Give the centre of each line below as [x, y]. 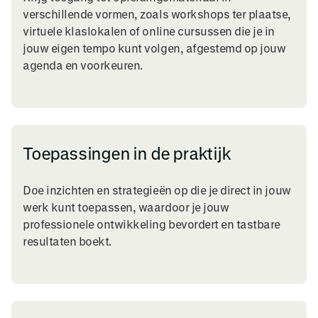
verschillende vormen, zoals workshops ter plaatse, [157, 13]
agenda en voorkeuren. [83, 65]
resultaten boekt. [67, 241]
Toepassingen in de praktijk [127, 153]
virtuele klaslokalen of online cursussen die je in [149, 31]
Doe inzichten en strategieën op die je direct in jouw [157, 190]
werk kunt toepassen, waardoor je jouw [126, 207]
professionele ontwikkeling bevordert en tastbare [152, 224]
